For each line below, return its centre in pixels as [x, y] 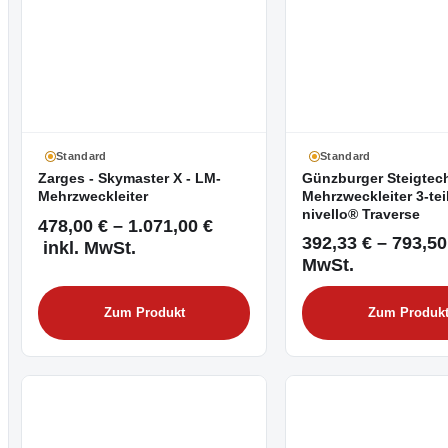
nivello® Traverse [361, 215]
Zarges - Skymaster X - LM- [129, 179]
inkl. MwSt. [87, 247]
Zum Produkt [144, 313]
